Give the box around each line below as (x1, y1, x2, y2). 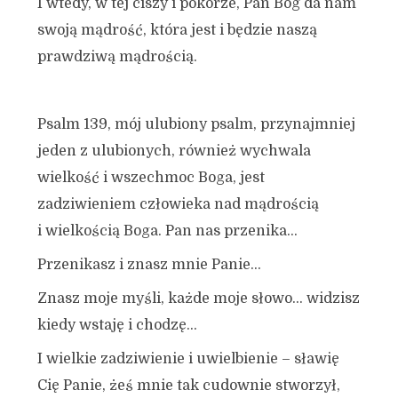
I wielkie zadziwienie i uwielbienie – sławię (36, 351, 339, 367)
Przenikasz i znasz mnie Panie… (36, 257, 261, 273)
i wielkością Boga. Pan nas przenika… (36, 223, 298, 239)
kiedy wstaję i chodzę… (36, 317, 197, 333)
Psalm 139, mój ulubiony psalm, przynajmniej (36, 116, 355, 132)
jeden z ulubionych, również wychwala (36, 143, 311, 159)
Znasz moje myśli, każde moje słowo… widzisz (36, 291, 360, 306)
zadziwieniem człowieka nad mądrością (36, 196, 319, 212)
